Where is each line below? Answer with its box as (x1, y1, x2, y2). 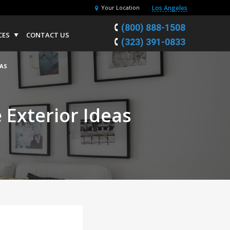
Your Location (101, 4, 140, 12)
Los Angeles (152, 4, 187, 13)
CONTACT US (26, 30, 69, 40)
